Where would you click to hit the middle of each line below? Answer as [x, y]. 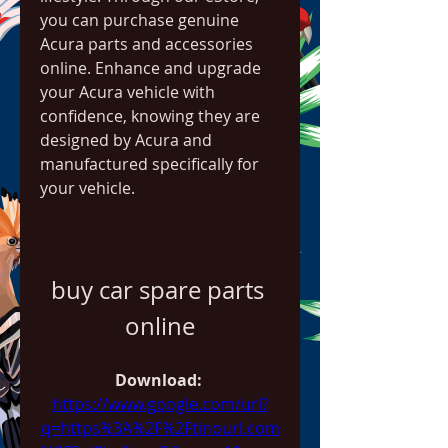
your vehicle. [87, 188]
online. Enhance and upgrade [150, 68]
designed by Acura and [126, 140]
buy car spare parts [157, 290]
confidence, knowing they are [150, 116]
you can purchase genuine [139, 20]
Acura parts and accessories [146, 44]
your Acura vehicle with [127, 92]
